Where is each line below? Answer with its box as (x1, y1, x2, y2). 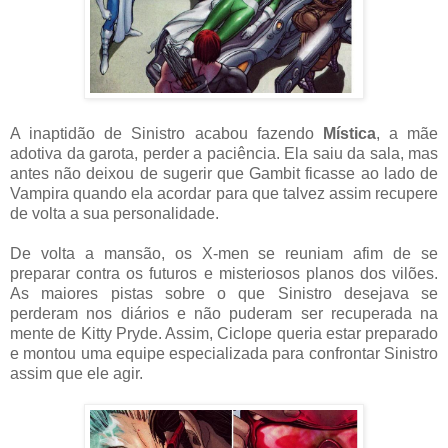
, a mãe (375, 124, 438, 142)
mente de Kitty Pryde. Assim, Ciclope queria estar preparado (10, 324, 438, 342)
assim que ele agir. (10, 364, 143, 382)
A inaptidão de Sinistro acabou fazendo (10, 124, 314, 142)
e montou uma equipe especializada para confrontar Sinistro (10, 344, 438, 362)
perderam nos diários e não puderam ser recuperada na (10, 304, 438, 322)
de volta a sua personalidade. (10, 204, 219, 222)
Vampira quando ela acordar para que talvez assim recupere (10, 184, 438, 202)
